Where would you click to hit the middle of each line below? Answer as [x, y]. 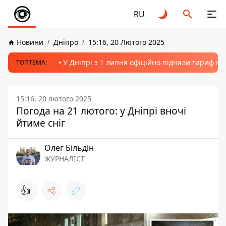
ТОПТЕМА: [32, 62]
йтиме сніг [41, 123]
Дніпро [66, 42]
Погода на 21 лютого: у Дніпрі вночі [101, 111]
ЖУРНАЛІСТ [65, 159]
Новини [30, 42]
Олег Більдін [69, 148]
